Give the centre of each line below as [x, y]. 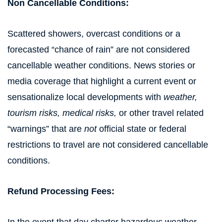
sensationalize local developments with [85, 97]
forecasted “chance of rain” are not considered [99, 50]
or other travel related [160, 113]
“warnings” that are [46, 129]
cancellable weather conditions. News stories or [101, 65]
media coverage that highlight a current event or [102, 81]
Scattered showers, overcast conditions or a [94, 34]
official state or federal [141, 129]
